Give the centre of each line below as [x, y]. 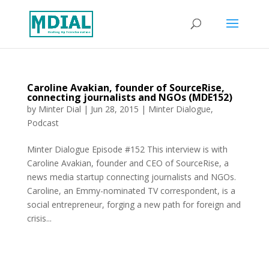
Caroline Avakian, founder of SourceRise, [125, 88]
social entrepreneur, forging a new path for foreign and [134, 204]
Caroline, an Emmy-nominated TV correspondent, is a [131, 191]
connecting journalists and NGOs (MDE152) [129, 97]
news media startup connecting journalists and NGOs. [131, 177]
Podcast [43, 123]
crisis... [39, 218]
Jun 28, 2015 [114, 109]
